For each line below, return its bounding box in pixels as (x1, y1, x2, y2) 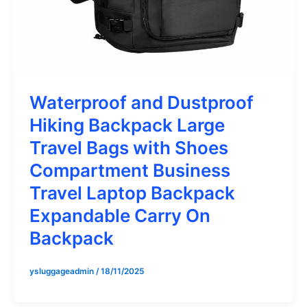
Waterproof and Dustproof (29, 91, 254, 113)
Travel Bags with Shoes (29, 136, 228, 158)
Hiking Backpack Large (29, 114, 225, 136)
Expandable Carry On (29, 204, 210, 226)
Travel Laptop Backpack (29, 182, 235, 204)
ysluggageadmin (29, 266, 96, 276)
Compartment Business (29, 159, 230, 181)
